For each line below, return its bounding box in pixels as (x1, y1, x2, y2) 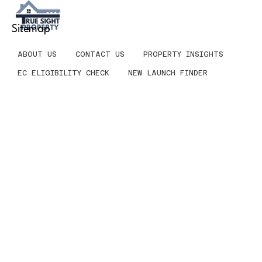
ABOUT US (18, 50, 57, 58)
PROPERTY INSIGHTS (143, 50, 223, 58)
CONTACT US (75, 50, 125, 58)
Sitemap (12, 23, 50, 35)
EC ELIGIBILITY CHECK (18, 68, 109, 77)
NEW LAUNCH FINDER (128, 68, 208, 77)
